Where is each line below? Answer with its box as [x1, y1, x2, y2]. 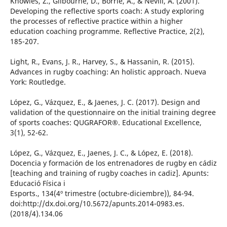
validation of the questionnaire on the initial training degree [10, 107, 216, 118]
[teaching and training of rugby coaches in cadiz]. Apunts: [10, 168, 209, 178]
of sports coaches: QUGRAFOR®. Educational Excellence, [10, 118, 202, 128]
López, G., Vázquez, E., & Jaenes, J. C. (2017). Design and [10, 97, 200, 107]
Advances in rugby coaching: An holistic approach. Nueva [10, 67, 206, 77]
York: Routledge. [10, 77, 66, 87]
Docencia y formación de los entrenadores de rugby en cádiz [10, 158, 217, 168]
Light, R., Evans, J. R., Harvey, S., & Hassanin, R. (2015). [10, 57, 195, 67]
